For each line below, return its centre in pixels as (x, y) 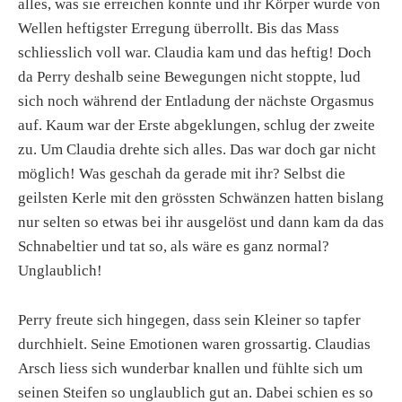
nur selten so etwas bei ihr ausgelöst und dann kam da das (201, 223)
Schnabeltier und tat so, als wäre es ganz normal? (174, 247)
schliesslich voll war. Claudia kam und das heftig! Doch (195, 53)
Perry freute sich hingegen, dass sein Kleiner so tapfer (189, 319)
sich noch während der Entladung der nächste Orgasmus (196, 101)
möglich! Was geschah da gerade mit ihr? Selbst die (182, 174)
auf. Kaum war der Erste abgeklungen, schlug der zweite (197, 126)
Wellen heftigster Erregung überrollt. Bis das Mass (179, 29)
